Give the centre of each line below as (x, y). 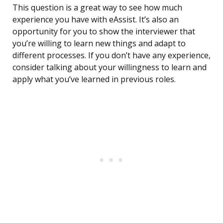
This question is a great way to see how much (97, 8)
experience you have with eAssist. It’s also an (96, 20)
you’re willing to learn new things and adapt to (99, 44)
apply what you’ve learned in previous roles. (94, 79)
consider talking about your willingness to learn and (110, 67)
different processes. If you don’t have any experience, (111, 56)
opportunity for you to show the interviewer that (104, 32)
